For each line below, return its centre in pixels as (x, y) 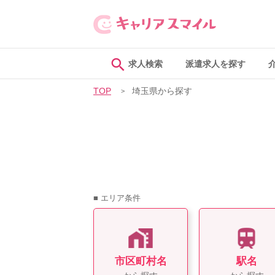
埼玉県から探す (162, 91)
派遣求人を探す (215, 64)
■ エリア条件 (117, 198)
